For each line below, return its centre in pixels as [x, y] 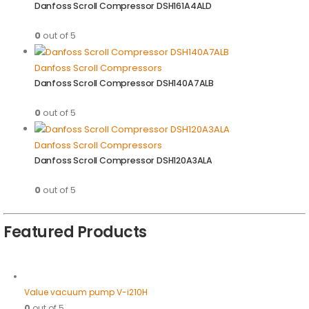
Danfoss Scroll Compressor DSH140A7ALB [126, 83]
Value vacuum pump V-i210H [86, 292]
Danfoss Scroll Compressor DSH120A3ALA [125, 161]
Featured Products [75, 232]
